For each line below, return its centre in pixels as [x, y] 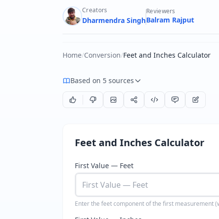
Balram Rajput [170, 20]
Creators [95, 10]
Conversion [102, 55]
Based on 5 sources [102, 80]
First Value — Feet [104, 165]
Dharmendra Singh [114, 20]
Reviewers [161, 11]
